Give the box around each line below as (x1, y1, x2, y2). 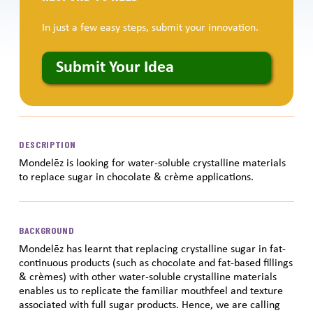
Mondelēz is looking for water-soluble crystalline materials (18, 158, 286, 169)
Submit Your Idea (55, 59, 174, 76)
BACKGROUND (18, 224, 75, 236)
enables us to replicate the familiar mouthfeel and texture (18, 285, 283, 297)
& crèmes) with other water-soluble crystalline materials (18, 271, 277, 283)
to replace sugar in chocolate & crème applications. (18, 172, 254, 183)
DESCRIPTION (18, 138, 76, 150)
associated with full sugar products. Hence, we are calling (18, 299, 280, 311)
